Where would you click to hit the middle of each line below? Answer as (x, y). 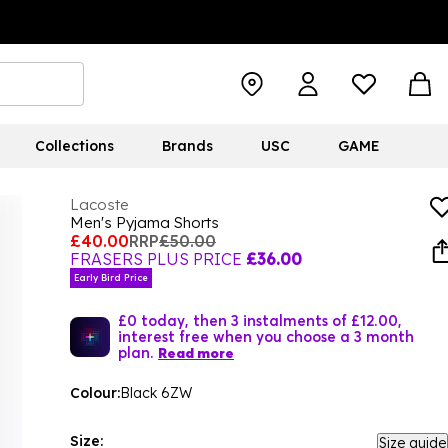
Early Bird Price (111, 277)
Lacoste (99, 204)
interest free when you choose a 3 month (266, 336)
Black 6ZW (156, 393)
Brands (187, 146)
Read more (196, 353)
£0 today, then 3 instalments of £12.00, (260, 320)
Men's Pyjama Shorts (144, 222)
